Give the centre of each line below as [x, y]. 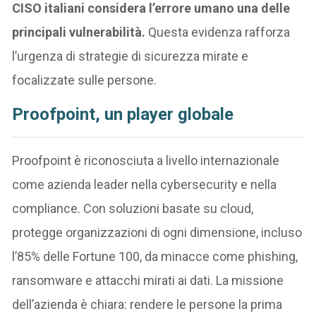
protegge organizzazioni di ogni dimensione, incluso [157, 232]
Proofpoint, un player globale [123, 114]
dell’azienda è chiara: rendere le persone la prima [147, 304]
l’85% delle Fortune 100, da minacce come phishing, [155, 256]
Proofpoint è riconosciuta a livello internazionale [146, 160]
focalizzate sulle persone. [85, 80]
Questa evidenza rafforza [219, 32]
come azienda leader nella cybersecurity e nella [145, 184]
